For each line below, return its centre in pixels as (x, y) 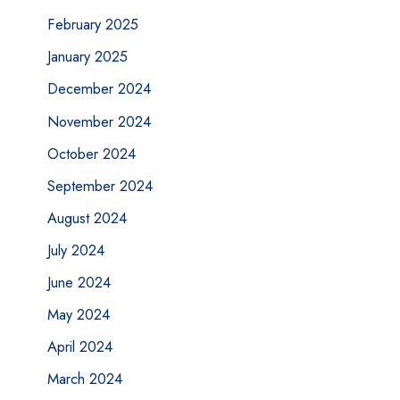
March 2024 (84, 379)
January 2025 (87, 57)
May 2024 (78, 315)
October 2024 (91, 153)
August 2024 (87, 217)
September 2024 (100, 185)
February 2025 (92, 25)
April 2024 (79, 347)
